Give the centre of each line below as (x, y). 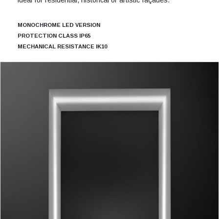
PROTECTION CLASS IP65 (54, 35)
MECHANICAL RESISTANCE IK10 (62, 46)
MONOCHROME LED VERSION (59, 25)
